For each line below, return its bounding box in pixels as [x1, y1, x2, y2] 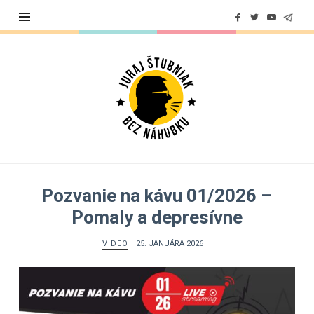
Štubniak [111, 72, 182, 90]
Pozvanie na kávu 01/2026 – [41, 185, 273, 206]
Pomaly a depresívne [71, 207, 243, 228]
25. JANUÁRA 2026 [136, 239, 204, 248]
